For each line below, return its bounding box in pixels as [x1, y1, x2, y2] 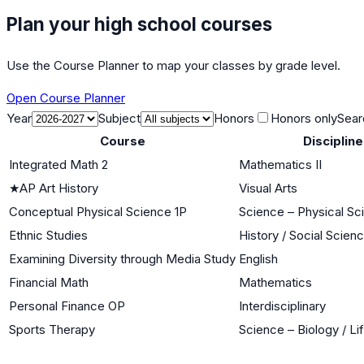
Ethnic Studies [9, 227, 88, 243]
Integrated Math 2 [9, 156, 108, 172]
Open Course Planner [6, 89, 125, 106]
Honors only [271, 110, 337, 126]
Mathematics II [239, 156, 322, 172]
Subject [98, 110, 141, 126]
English [239, 250, 278, 266]
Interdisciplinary [239, 297, 326, 314]
